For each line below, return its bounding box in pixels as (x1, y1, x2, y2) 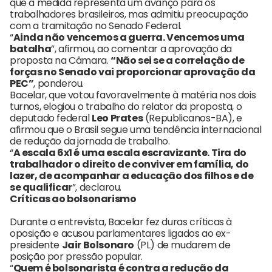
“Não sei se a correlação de (110, 53, 245, 68)
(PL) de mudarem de (134, 238, 231, 253)
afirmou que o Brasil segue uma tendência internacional (10, 123, 262, 137)
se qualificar (10, 180, 72, 195)
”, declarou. (72, 180, 122, 195)
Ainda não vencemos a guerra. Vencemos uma (13, 30, 245, 45)
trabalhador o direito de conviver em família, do (10, 157, 249, 172)
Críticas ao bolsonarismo (10, 192, 137, 206)
